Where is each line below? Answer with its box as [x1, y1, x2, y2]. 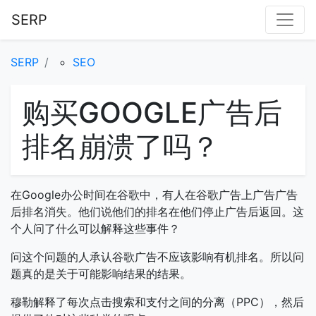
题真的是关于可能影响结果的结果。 [11, 267, 191, 281]
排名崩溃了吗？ [22, 129, 219, 164]
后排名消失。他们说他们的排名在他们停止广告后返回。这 [11, 205, 304, 219]
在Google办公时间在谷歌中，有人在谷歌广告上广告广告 [11, 188, 298, 202]
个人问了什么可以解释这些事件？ [11, 221, 180, 236]
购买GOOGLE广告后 [22, 95, 282, 130]
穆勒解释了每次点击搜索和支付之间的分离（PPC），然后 [11, 295, 304, 309]
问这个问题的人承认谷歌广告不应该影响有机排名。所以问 [11, 250, 304, 264]
